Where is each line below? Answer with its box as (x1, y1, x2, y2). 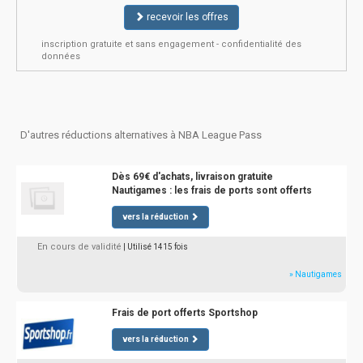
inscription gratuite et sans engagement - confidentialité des (41, 39, 301, 49)
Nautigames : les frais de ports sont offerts (111, 185, 312, 196)
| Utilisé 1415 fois (123, 242, 188, 251)
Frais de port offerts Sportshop (111, 307, 258, 318)
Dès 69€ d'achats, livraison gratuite (111, 171, 273, 182)
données (41, 51, 80, 62)
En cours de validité (37, 241, 122, 252)
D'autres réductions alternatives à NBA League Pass (20, 129, 262, 141)
